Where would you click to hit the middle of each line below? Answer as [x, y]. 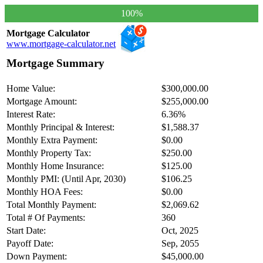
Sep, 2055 [180, 243]
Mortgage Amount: [42, 101]
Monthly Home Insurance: [55, 166]
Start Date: [26, 230]
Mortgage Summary [55, 63]
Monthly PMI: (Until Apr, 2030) [66, 179]
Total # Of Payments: [46, 218]
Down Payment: [37, 256]
